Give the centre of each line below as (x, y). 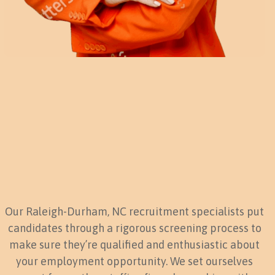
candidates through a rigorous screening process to (134, 228)
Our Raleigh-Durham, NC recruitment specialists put (134, 211)
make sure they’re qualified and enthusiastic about (134, 244)
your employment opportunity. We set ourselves (134, 261)
